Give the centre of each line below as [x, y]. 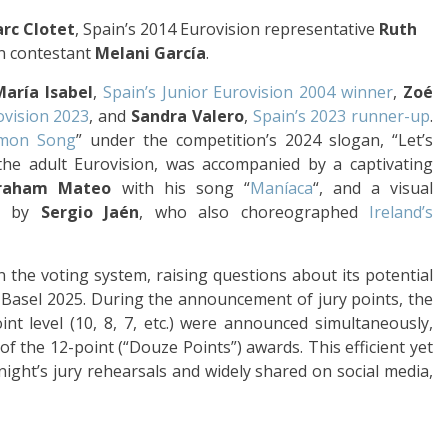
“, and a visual [373, 187]
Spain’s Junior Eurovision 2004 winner [248, 91]
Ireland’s [401, 211]
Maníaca [281, 187]
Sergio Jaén [90, 211]
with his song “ [180, 187]
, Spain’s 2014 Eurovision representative [227, 28]
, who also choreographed [254, 211]
